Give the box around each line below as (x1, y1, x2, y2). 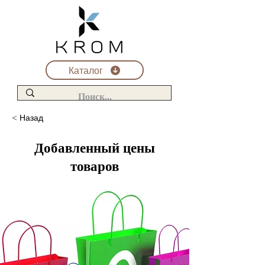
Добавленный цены (34, 141, 155, 156)
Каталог (68, 64, 103, 76)
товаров (70, 159, 119, 174)
